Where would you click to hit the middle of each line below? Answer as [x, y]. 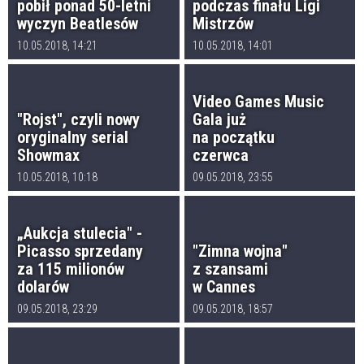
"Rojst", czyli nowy [78, 120]
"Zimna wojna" [240, 251]
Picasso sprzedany [80, 251]
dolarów [43, 287]
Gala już [220, 120]
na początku [234, 138]
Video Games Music [259, 102]
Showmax [48, 156]
